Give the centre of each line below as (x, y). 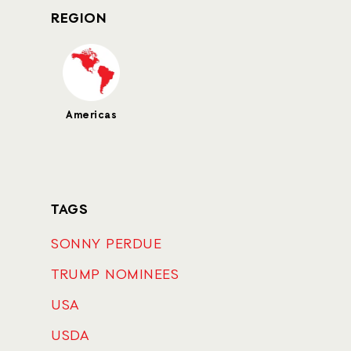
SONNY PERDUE (106, 245)
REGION (78, 19)
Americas (91, 116)
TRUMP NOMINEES (115, 275)
